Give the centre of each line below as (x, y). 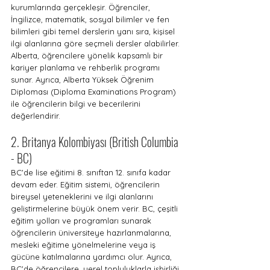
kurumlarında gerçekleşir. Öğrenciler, (82, 7)
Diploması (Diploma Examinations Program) (95, 92)
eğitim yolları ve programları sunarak (82, 221)
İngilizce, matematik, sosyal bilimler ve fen (91, 19)
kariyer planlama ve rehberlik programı (86, 67)
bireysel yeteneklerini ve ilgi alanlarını (83, 196)
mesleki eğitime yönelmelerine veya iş (84, 245)
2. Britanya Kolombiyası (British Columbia (96, 142)
